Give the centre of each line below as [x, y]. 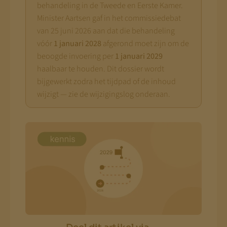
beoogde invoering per [76, 56]
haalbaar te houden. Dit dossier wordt [100, 69]
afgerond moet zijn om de [145, 44]
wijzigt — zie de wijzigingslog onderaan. [103, 94]
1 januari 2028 [77, 44]
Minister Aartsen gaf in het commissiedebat [109, 18]
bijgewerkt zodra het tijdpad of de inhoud [106, 82]
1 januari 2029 [139, 56]
